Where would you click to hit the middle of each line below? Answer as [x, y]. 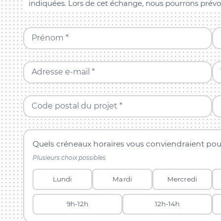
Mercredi [182, 179]
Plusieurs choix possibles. [70, 157]
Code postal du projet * [77, 106]
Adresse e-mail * [63, 72]
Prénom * [50, 38]
